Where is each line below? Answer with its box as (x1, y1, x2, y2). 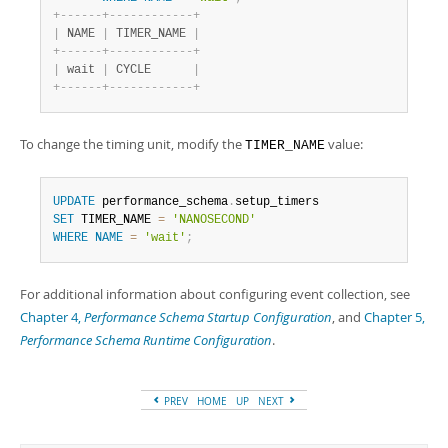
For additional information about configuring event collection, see (20, 285, 410, 303)
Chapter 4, (20, 308, 84, 326)
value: (325, 135, 363, 153)
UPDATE (53, 195, 95, 209)
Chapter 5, (364, 308, 425, 326)
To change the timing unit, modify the (20, 135, 245, 153)
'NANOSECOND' (172, 213, 256, 227)
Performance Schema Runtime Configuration (20, 331, 272, 349)
